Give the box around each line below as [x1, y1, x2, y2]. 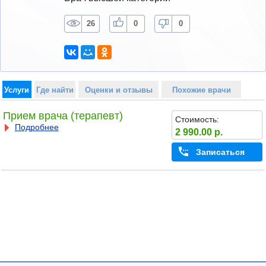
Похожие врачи [172, 85, 231, 94]
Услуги [4, 85, 30, 94]
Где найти [36, 85, 74, 94]
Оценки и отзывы [84, 85, 153, 94]
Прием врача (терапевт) [2, 110, 123, 122]
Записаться [195, 147, 245, 157]
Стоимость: [175, 114, 219, 124]
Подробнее [14, 122, 59, 132]
